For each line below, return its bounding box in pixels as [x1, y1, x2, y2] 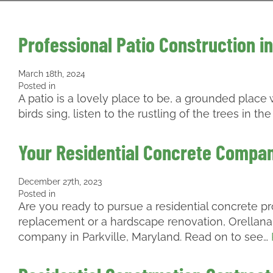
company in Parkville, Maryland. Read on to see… [18, 230, 271, 243]
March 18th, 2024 [18, 69, 85, 79]
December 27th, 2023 [18, 177, 102, 186]
